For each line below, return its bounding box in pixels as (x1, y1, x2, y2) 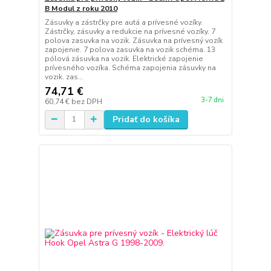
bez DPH (71, 96, 102, 106)
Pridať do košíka (112, 113, 180, 125)
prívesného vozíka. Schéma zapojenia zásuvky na (44, 62, 216, 73)
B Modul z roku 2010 (44, 3, 117, 13)
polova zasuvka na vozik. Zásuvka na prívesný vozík (44, 35, 223, 45)
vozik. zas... (44, 71, 83, 82)
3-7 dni (200, 96, 224, 105)
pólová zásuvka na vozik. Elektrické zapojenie (44, 53, 203, 64)
